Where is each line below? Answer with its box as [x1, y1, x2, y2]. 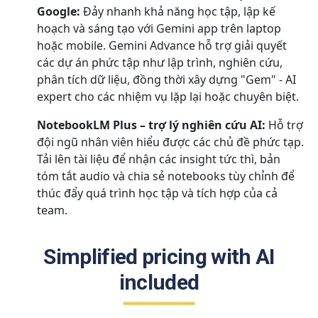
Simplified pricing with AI [43, 244, 275, 270]
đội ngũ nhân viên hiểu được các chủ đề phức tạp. [37, 134, 304, 150]
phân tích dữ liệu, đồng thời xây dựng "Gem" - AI [37, 72, 296, 88]
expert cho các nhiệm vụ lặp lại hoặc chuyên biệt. [37, 89, 299, 105]
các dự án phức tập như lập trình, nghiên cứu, [37, 55, 283, 71]
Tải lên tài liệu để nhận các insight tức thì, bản [37, 151, 280, 168]
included [119, 270, 199, 295]
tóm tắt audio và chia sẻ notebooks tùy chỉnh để [37, 168, 295, 185]
